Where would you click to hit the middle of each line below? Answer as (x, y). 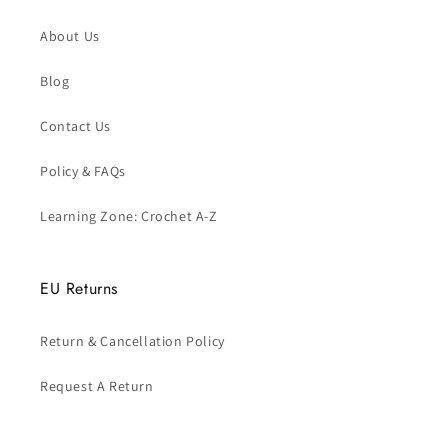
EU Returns (79, 288)
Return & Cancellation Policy (132, 341)
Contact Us (75, 126)
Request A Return (97, 386)
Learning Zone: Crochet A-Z (129, 216)
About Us (70, 36)
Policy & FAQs (83, 171)
